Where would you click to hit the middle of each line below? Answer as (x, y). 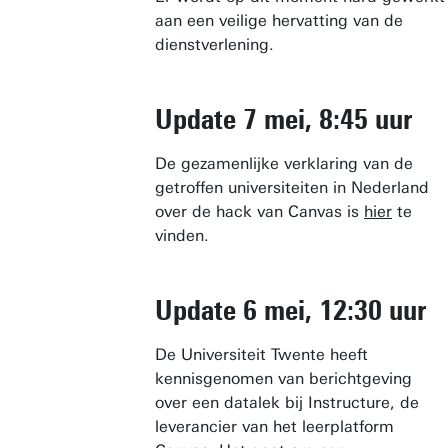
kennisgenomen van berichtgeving (283, 378)
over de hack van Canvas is (259, 211)
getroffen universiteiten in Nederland (292, 187)
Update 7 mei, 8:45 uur (283, 119)
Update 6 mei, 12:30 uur (290, 310)
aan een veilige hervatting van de (279, 20)
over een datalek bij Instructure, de (287, 402)
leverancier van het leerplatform (274, 426)
